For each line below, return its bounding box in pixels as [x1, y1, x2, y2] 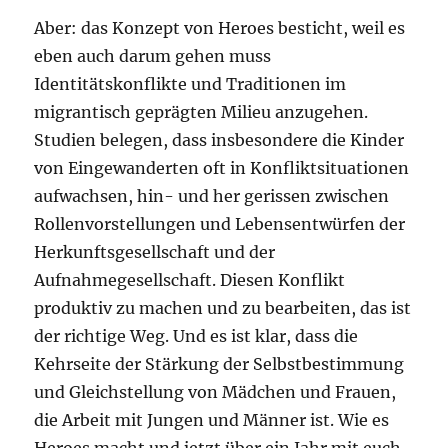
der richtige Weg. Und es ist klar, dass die [34, 325, 359, 346]
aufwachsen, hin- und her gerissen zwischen [34, 185, 390, 206]
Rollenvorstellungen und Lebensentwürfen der [34, 213, 406, 234]
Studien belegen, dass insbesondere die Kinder [34, 129, 405, 150]
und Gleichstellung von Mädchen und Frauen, [34, 381, 397, 402]
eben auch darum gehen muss [34, 45, 272, 66]
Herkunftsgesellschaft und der [34, 241, 276, 262]
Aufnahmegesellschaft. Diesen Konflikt [34, 269, 346, 290]
